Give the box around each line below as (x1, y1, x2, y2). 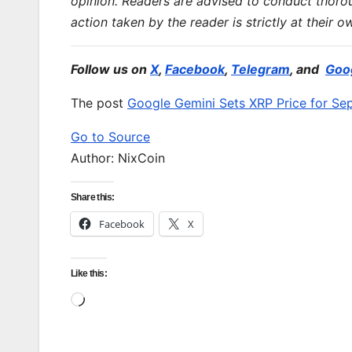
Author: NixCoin (71, 149, 165, 166)
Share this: (71, 191, 115, 203)
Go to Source (71, 128, 150, 145)
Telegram (231, 60, 290, 77)
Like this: (71, 267, 107, 279)
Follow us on (71, 60, 150, 77)
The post (71, 94, 127, 111)
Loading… (84, 289, 142, 306)
